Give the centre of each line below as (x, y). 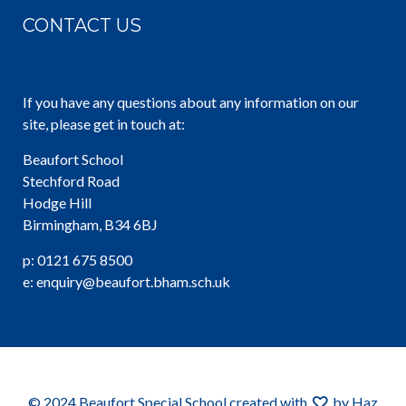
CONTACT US (82, 25)
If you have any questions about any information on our (191, 102)
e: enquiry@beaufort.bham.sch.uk (126, 281)
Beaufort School (73, 159)
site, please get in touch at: (104, 124)
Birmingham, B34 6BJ (90, 224)
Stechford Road (71, 181)
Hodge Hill (57, 203)
